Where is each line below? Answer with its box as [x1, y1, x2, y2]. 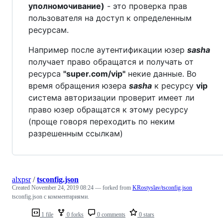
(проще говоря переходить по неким [28, 116, 175, 127]
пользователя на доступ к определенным [28, 13, 192, 23]
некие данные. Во [125, 69, 197, 79]
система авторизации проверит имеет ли [28, 93, 195, 103]
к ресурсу [152, 81, 196, 91]
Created [12, 184, 31, 192]
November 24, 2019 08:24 [31, 184, 94, 192]
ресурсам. [28, 25, 69, 35]
